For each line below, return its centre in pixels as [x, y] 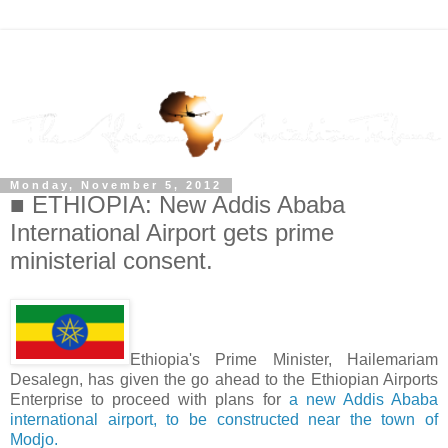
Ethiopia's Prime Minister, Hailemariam [284, 360]
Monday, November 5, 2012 [116, 185]
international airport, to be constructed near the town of [224, 420]
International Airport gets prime [172, 233]
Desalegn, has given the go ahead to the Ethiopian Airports [224, 380]
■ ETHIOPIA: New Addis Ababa [177, 205]
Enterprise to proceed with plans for [149, 400]
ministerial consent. [111, 261]
